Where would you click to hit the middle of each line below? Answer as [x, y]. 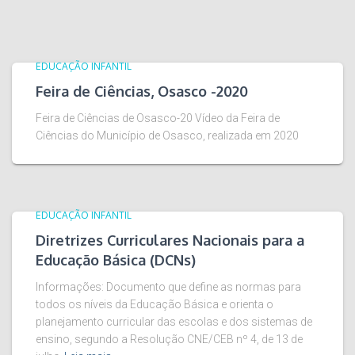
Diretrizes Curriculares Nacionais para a [170, 240]
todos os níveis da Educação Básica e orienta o [155, 305]
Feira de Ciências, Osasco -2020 [142, 92]
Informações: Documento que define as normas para [168, 287]
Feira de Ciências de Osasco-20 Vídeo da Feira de [158, 118]
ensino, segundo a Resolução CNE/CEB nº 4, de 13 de [169, 340]
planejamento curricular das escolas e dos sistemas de [174, 322]
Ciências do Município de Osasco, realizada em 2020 [167, 136]
